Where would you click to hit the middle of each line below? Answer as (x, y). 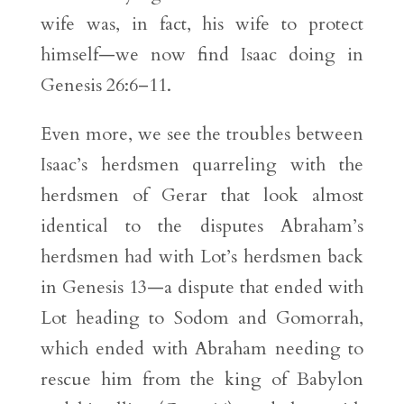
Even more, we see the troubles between (202, 134)
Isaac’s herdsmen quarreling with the (202, 165)
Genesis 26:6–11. (106, 86)
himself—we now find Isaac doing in (202, 55)
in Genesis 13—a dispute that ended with (202, 288)
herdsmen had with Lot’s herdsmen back (202, 257)
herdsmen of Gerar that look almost (202, 196)
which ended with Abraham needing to (202, 349)
